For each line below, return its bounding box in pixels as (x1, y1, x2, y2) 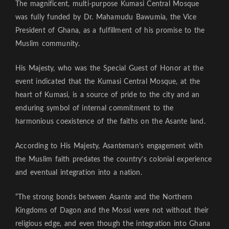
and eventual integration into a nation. (15, 169, 142, 177)
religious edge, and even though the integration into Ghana (15, 220, 211, 228)
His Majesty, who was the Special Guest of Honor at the (15, 65, 203, 73)
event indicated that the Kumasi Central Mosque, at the (15, 78, 200, 86)
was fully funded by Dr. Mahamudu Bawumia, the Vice (15, 14, 197, 21)
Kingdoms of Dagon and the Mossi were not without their (15, 207, 209, 215)
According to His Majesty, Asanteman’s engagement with (15, 143, 203, 150)
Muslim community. (15, 40, 80, 48)
